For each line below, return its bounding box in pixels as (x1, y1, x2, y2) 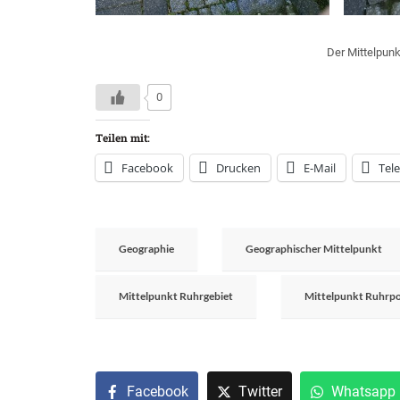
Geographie (119, 241, 174, 255)
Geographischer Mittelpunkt (246, 241, 382, 255)
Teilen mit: (96, 129, 150, 145)
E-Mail (304, 159, 336, 176)
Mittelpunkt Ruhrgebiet (119, 288, 233, 303)
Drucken (216, 159, 261, 176)
